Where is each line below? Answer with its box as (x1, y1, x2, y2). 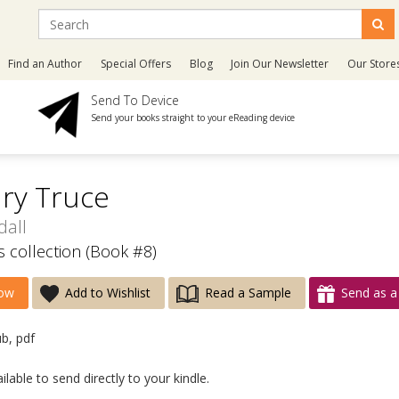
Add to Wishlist (65, 284, 151, 301)
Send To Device (91, 92, 180, 109)
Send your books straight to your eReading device (91, 111, 296, 124)
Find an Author (8, 56, 83, 71)
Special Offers (101, 56, 172, 71)
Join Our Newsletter (231, 56, 330, 71)
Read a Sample (204, 284, 291, 301)
